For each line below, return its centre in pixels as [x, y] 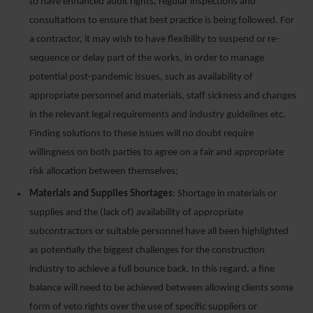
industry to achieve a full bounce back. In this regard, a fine [152, 269]
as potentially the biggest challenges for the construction [147, 250]
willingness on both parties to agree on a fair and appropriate [156, 153]
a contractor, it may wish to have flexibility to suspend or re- [154, 39]
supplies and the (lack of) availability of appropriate [136, 213]
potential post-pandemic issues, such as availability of [141, 77]
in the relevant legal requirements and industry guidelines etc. [158, 115]
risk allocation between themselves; [104, 172]
